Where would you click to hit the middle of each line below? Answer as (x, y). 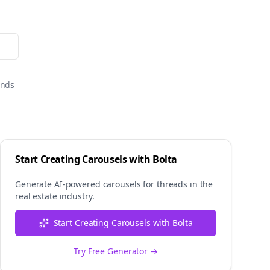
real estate (36, 196)
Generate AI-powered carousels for (86, 184)
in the (200, 184)
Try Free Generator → (116, 251)
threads (172, 184)
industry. (76, 196)
